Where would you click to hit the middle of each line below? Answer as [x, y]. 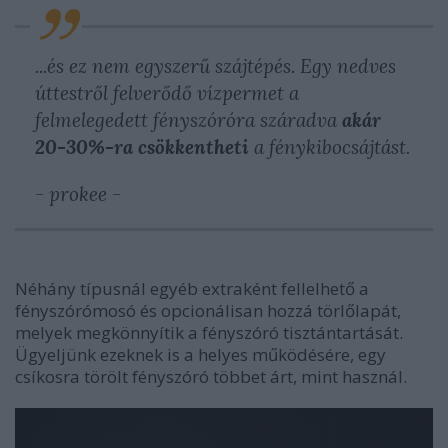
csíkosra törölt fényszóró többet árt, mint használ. [211, 376]
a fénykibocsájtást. [329, 147]
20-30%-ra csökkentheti [142, 147]
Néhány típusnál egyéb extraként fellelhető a [192, 288]
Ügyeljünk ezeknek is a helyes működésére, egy [200, 354]
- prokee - [78, 194]
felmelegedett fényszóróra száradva [188, 120]
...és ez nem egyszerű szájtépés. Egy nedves [215, 66]
